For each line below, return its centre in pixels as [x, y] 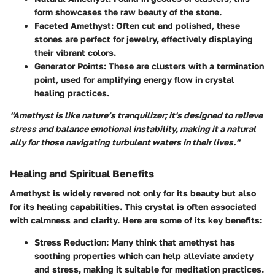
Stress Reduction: [72, 242]
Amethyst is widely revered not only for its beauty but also [133, 193]
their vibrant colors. [75, 53]
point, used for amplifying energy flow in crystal [134, 80]
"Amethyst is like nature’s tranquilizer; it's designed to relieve [136, 115]
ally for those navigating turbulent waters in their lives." [125, 142]
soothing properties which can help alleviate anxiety [144, 256]
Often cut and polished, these [177, 26]
